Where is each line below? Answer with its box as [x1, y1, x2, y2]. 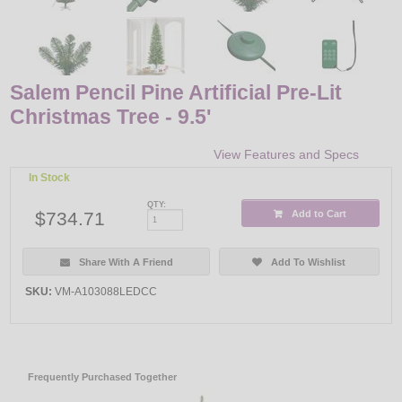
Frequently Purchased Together [28, 371, 178, 382]
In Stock [29, 171, 71, 185]
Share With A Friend [78, 256, 173, 267]
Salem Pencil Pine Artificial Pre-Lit [10, 80, 343, 104]
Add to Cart [292, 207, 347, 219]
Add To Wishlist [271, 256, 346, 267]
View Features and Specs [213, 147, 359, 162]
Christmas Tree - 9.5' [10, 104, 212, 128]
